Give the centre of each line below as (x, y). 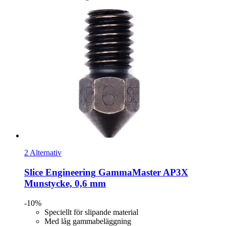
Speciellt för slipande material (91, 212)
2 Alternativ (43, 153)
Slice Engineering (60, 172)
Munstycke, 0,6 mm (65, 183)
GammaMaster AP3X (142, 172)
